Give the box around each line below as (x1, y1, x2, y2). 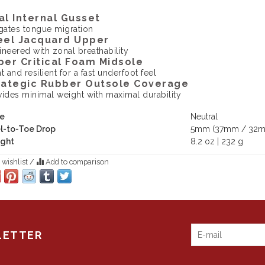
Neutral (190, 111, 218, 121)
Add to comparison (43, 157, 109, 166)
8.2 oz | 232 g (190, 136, 243, 146)
